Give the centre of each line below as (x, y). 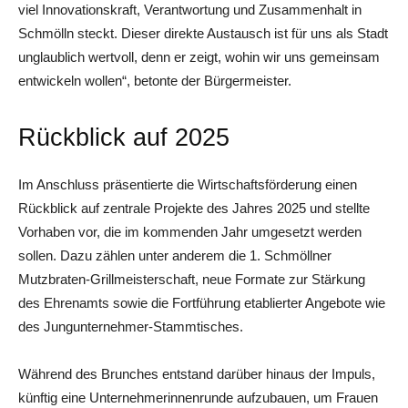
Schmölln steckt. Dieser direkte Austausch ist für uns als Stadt (203, 33)
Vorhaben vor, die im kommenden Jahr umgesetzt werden (190, 231)
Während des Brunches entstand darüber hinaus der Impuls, (197, 373)
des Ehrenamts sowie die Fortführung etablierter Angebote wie (202, 302)
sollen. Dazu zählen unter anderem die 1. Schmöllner (175, 255)
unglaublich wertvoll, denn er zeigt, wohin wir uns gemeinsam (199, 56)
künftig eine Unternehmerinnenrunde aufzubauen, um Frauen (198, 397)
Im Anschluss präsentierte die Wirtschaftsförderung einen (188, 184)
